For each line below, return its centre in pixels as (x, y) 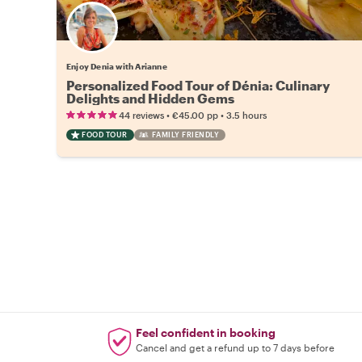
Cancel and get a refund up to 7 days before (235, 347)
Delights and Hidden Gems (150, 98)
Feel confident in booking (205, 333)
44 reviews (141, 115)
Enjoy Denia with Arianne (117, 66)
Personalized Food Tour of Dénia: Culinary (198, 85)
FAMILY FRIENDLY (185, 135)
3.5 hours (246, 115)
